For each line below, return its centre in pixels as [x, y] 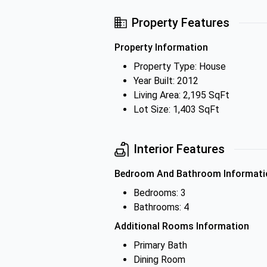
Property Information [161, 47]
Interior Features [179, 149]
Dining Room [159, 260]
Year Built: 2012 [166, 81]
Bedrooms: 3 [160, 193]
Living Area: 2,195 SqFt [181, 95]
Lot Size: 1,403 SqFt [176, 109]
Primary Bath [160, 245]
